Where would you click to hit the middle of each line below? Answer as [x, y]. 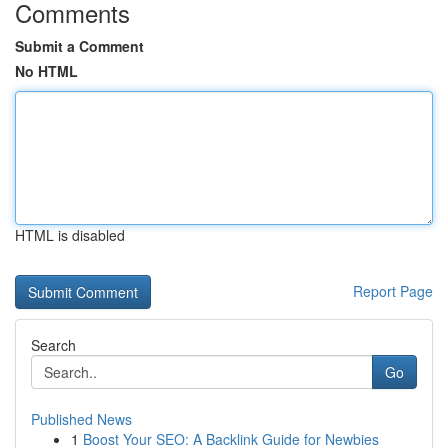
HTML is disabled [70, 235]
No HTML [46, 71]
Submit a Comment [79, 46]
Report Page [393, 291]
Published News [81, 419]
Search [53, 345]
